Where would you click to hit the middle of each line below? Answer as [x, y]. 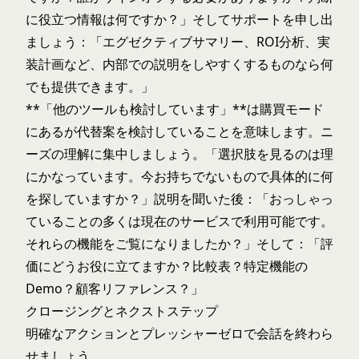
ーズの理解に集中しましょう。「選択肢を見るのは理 [179, 154]
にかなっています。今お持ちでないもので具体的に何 [179, 176]
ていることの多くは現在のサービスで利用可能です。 [179, 221]
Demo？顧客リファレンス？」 [115, 288]
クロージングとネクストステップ [122, 311]
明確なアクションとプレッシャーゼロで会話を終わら [179, 333]
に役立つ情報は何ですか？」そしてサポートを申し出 [179, 19]
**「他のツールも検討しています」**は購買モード [175, 109]
